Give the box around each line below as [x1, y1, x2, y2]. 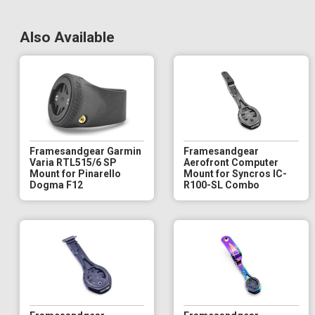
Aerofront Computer [184, 156, 279, 168]
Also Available [20, 28, 115, 46]
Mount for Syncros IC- [184, 167, 288, 179]
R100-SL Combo [184, 179, 260, 191]
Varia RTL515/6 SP [30, 156, 117, 168]
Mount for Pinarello [30, 167, 121, 179]
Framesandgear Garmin [30, 145, 141, 157]
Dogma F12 [30, 179, 83, 191]
